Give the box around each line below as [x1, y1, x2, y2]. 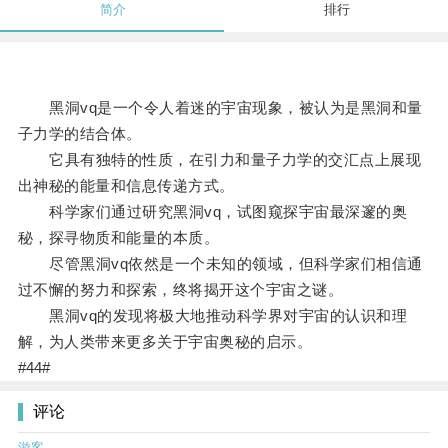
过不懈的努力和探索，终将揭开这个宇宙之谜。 [17, 281, 344, 299]
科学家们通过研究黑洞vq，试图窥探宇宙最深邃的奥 [17, 203, 408, 221]
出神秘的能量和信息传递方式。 [17, 177, 235, 195]
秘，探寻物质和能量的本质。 [17, 229, 220, 247]
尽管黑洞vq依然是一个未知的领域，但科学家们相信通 [17, 255, 423, 273]
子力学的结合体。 [17, 125, 142, 143]
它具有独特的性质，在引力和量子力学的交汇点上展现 [17, 151, 422, 169]
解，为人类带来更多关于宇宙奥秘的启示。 [17, 333, 313, 351]
